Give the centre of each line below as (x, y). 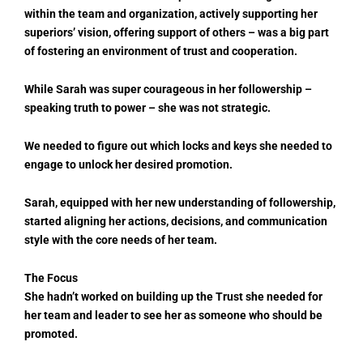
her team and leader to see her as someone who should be (173, 315)
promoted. (51, 333)
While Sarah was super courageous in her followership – (168, 89)
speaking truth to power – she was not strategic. (147, 108)
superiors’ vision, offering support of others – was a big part (177, 33)
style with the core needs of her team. (121, 239)
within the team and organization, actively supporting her (171, 14)
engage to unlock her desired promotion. (128, 164)
